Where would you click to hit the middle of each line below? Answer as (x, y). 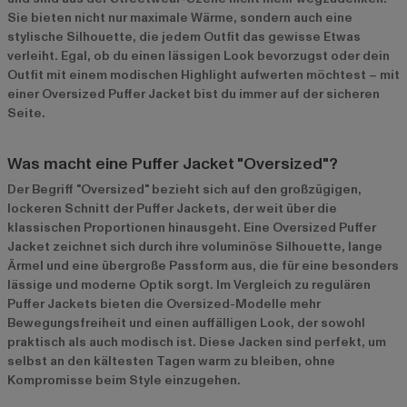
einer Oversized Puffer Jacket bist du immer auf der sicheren (194, 94)
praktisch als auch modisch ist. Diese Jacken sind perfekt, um (197, 342)
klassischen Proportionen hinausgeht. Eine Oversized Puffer (192, 227)
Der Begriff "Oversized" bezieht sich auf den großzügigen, (184, 189)
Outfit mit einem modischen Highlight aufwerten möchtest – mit (203, 74)
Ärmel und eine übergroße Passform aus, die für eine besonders (203, 265)
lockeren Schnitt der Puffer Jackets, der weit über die (172, 208)
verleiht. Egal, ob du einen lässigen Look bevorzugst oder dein (199, 55)
